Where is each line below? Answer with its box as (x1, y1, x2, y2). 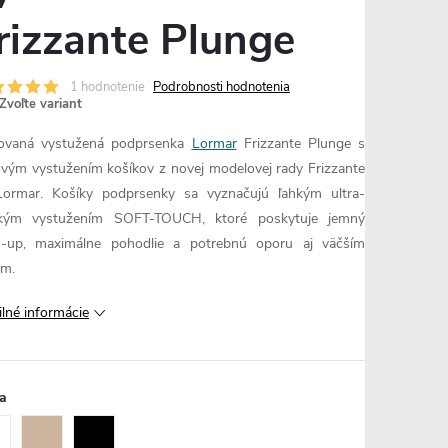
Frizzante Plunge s (236, 134, 365, 153)
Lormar (191, 134, 237, 153)
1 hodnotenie (70, 78, 145, 96)
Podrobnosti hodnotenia (153, 78, 290, 96)
